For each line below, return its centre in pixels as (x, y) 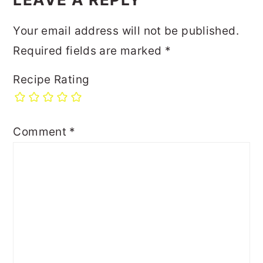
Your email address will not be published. (126, 31)
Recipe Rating (51, 79)
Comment (41, 131)
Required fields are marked (89, 50)
